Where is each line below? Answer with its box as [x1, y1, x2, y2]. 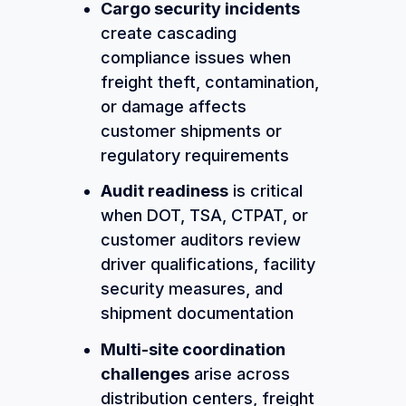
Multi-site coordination [100, 339, 285, 359]
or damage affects [100, 96, 246, 116]
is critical [227, 181, 303, 201]
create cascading [100, 23, 237, 43]
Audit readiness [100, 181, 228, 201]
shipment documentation [100, 304, 294, 324]
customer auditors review [100, 230, 301, 250]
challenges [100, 363, 189, 383]
